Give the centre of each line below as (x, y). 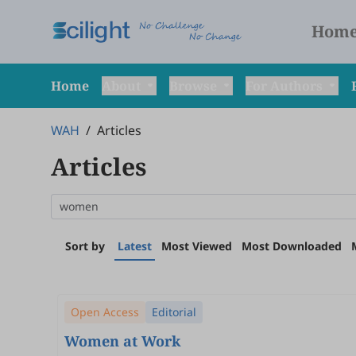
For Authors (286, 86)
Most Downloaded (292, 246)
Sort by (85, 246)
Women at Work (122, 341)
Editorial (174, 312)
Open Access (105, 312)
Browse (195, 86)
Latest (135, 246)
